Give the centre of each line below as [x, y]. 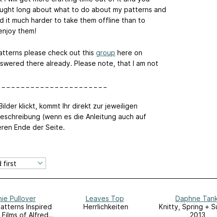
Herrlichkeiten [106, 207]
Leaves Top [105, 199]
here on [129, 52]
